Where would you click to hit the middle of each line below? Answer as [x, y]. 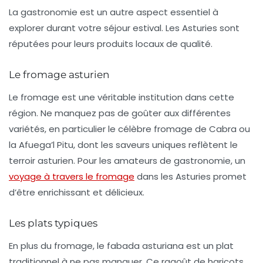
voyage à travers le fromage [72, 177]
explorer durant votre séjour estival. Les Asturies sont [124, 28]
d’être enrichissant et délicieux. [77, 193]
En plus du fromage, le [58, 246]
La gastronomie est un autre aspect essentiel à [114, 12]
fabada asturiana [145, 246]
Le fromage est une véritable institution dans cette [122, 97]
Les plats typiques [53, 223]
